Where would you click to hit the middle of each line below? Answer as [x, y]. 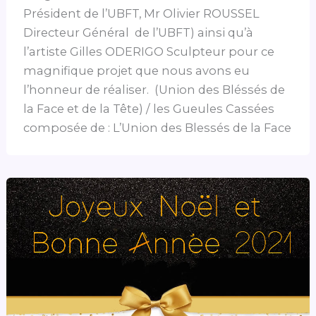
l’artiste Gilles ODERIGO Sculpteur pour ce [149, 51]
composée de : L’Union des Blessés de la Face [158, 127]
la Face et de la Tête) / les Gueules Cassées [149, 108]
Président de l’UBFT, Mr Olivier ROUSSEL [142, 13]
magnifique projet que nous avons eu [137, 70]
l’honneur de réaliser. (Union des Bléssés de [154, 89]
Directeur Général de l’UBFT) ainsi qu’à [139, 32]
